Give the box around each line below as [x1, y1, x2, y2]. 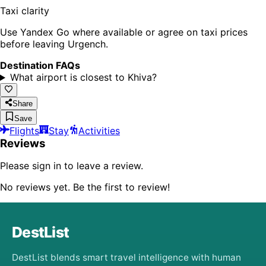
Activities [78, 124, 120, 137]
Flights [9, 124, 39, 137]
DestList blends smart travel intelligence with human [12, 251, 241, 263]
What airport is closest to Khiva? [9, 71, 157, 84]
